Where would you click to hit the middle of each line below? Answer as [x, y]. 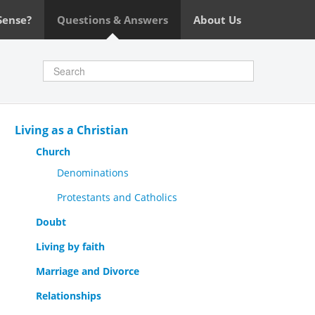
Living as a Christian [72, 130]
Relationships [69, 296]
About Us [217, 20]
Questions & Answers [112, 20]
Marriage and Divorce [88, 271]
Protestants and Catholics [117, 197]
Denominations [93, 173]
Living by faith [70, 246]
